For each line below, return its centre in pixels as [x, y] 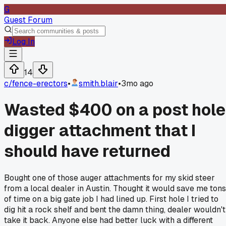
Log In [23, 42]
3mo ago [137, 83]
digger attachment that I [100, 131]
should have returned [87, 151]
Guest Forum [28, 20]
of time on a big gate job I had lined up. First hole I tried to [111, 199]
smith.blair [98, 83]
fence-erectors [40, 83]
